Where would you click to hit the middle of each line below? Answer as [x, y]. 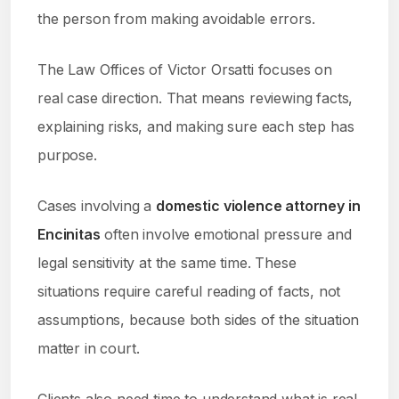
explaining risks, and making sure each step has [196, 126]
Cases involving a [97, 206]
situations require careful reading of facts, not [189, 291]
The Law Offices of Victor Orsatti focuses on [185, 69]
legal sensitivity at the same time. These [167, 263]
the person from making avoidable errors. [176, 19]
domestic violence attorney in [258, 206]
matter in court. [89, 348]
